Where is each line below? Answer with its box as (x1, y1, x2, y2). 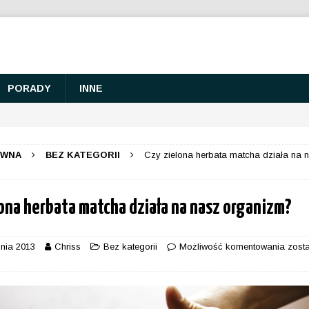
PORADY (7, 83, 51, 94)
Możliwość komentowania (179, 241, 288, 252)
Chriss (54, 241, 81, 252)
